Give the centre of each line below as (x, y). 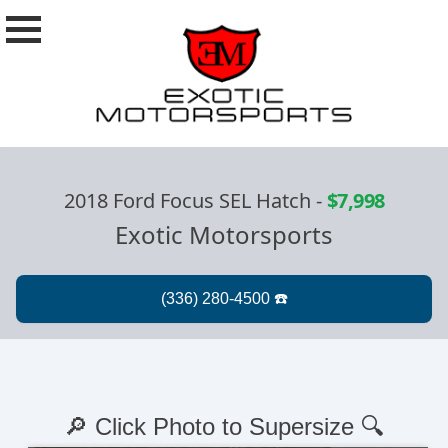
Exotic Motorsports (224, 234)
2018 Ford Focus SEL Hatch (187, 200)
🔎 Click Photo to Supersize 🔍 (224, 426)
